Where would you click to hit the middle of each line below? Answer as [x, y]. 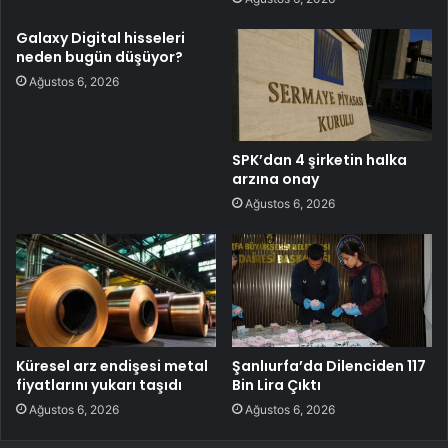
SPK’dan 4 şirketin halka [319, 160]
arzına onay [275, 179]
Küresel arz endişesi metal [112, 366]
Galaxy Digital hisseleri [100, 37]
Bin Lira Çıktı [276, 385]
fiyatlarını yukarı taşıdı [99, 385]
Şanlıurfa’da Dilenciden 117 [329, 366]
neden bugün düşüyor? [99, 56]
